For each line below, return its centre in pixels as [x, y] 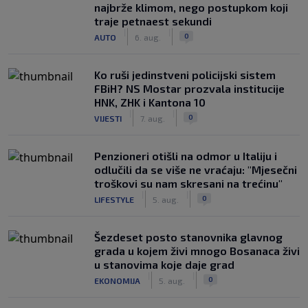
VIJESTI [108, 118]
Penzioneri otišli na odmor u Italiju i [186, 156]
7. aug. [153, 118]
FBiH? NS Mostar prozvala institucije [189, 88]
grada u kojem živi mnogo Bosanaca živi [197, 251]
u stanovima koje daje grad [164, 264]
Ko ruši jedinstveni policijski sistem [185, 75]
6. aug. [148, 37]
